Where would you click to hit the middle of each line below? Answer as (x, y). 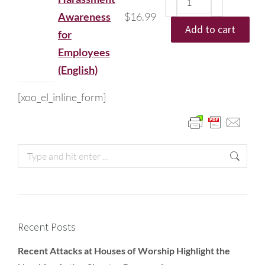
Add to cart (210, 29)
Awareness (84, 17)
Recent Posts (47, 227)
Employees (84, 52)
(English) (78, 70)
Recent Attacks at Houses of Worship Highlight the (124, 251)
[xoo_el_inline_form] (62, 97)
